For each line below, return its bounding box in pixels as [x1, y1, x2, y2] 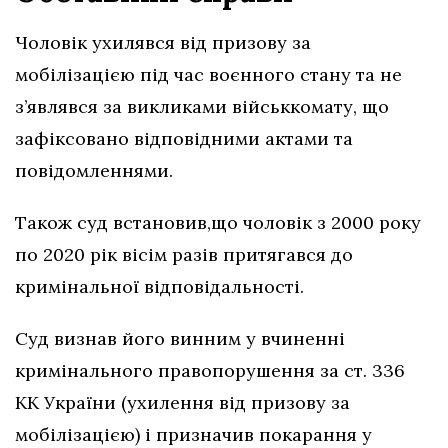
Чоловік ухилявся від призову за [15, 30, 311, 54]
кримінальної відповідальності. [15, 274, 304, 298]
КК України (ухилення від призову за [15, 390, 350, 414]
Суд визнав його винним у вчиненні [15, 326, 345, 350]
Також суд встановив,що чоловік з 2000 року [15, 210, 421, 234]
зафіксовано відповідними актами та [15, 126, 353, 150]
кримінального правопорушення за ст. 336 [15, 358, 405, 382]
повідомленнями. [15, 158, 173, 182]
